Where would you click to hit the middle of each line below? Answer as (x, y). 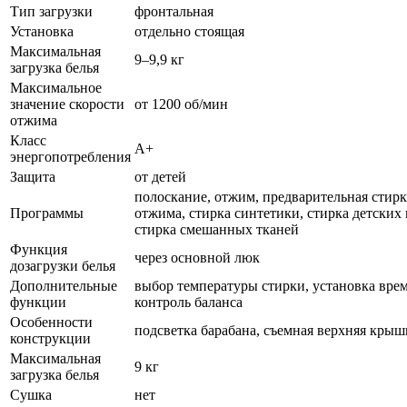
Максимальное (56, 87)
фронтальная (174, 11)
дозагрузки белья (63, 265)
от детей (160, 176)
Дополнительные (64, 285)
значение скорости (67, 104)
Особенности (51, 322)
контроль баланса (189, 302)
